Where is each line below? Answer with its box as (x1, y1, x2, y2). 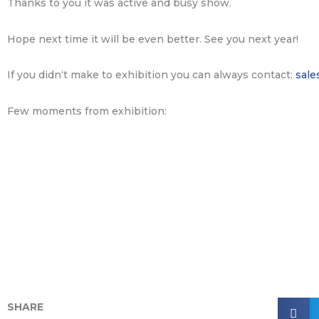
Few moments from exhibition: (7, 104, 167, 117)
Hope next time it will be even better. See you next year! (7, 32, 298, 46)
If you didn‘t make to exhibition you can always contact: (7, 68, 296, 82)
